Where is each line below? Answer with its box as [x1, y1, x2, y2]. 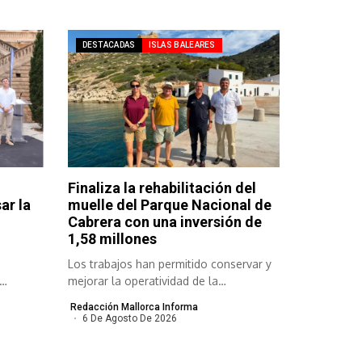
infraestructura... [67, 291, 154, 305]
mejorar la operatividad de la [67, 274, 218, 288]
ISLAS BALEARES [148, 40, 216, 49]
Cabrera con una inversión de [67, 213, 262, 231]
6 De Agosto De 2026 [82, 313, 177, 325]
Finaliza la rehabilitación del [67, 179, 256, 197]
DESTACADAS [82, 40, 136, 49]
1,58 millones [67, 230, 157, 248]
